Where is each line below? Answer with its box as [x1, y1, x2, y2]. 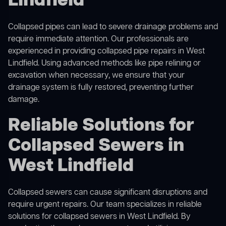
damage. [8, 94, 39, 106]
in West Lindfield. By [117, 211, 191, 223]
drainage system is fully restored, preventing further [8, 82, 194, 94]
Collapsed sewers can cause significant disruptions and [8, 187, 207, 199]
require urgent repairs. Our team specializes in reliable [8, 199, 202, 211]
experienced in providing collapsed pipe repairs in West [8, 46, 205, 58]
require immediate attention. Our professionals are [8, 34, 189, 45]
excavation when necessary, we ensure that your [8, 70, 185, 82]
